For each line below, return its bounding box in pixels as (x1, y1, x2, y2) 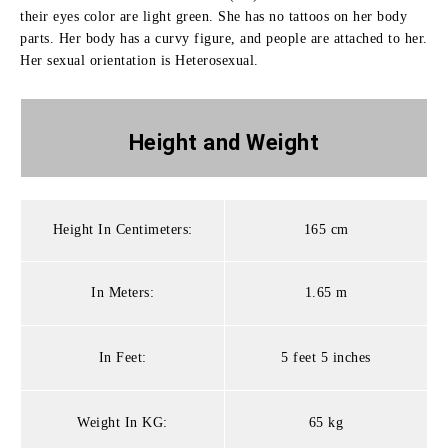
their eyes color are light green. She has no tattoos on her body (20, 8, 407, 24)
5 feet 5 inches (281, 349, 371, 365)
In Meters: (91, 284, 154, 300)
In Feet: (98, 349, 147, 365)
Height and (128, 129, 247, 155)
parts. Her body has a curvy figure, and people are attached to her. (20, 30, 428, 46)
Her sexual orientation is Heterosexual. (20, 52, 259, 68)
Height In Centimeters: (52, 221, 193, 237)
